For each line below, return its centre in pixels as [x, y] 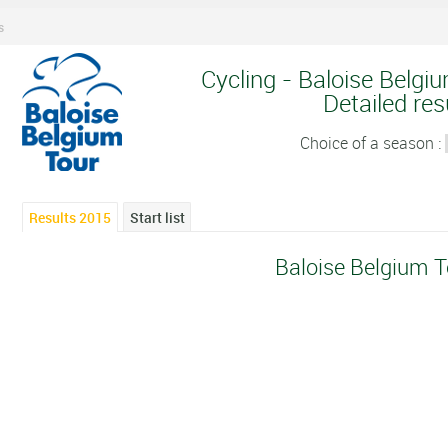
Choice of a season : [372, 142]
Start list [157, 217]
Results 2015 [70, 217]
